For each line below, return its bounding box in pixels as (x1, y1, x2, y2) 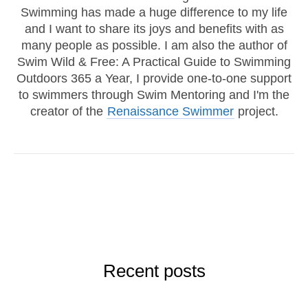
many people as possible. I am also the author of (21, 38, 287, 52)
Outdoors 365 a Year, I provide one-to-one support (16, 71, 291, 85)
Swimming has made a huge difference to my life (21, 5, 287, 19)
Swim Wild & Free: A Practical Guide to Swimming (17, 55, 291, 69)
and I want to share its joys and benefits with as (24, 22, 284, 36)
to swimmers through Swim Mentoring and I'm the (19, 88, 289, 102)
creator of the (30, 104, 107, 118)
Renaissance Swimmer (107, 104, 234, 118)
